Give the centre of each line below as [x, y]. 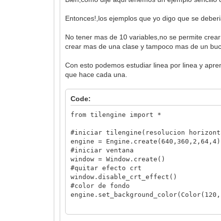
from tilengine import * [116, 114]
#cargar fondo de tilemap [118, 212]
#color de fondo [100, 185]
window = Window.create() [118, 159]
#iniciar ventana [102, 150]
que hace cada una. [96, 74]
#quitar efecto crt [106, 168]
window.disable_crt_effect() [124, 177]
